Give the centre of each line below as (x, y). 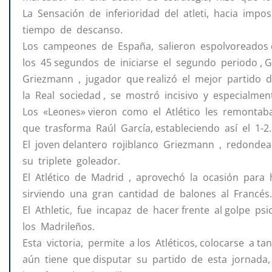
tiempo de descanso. (73, 30)
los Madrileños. (59, 227)
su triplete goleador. (71, 161)
